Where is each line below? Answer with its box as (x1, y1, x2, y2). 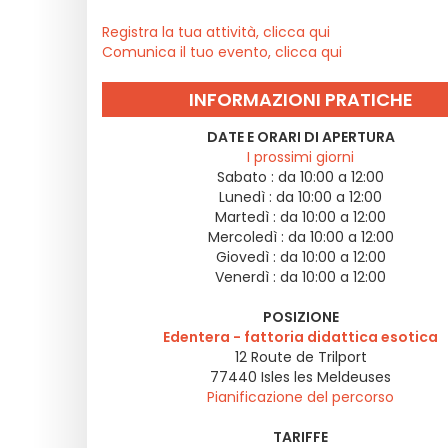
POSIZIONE (262, 307, 339, 327)
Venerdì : (215, 267, 276, 287)
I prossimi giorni (247, 147, 354, 167)
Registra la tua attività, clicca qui (102, 22, 330, 42)
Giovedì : (215, 247, 276, 267)
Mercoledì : (207, 227, 284, 247)
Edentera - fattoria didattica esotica (163, 327, 438, 347)
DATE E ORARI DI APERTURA (206, 127, 395, 147)
